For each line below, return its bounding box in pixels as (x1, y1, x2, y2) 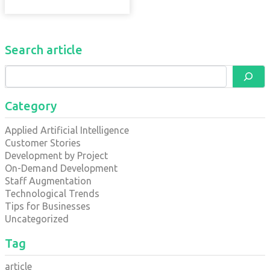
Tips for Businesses (4, 201, 90, 212)
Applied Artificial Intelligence (4, 125, 129, 136)
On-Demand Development (4, 163, 118, 174)
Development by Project (4, 150, 108, 162)
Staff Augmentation (4, 175, 92, 187)
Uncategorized (4, 213, 69, 225)
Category (4, 99, 57, 113)
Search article (4, 43, 83, 57)
